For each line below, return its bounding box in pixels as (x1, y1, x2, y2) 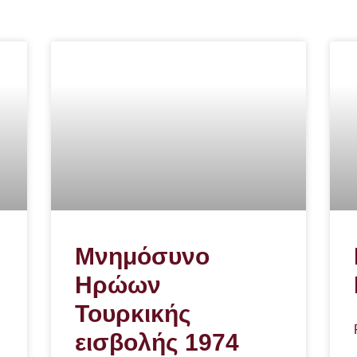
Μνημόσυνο (74, 242, 210, 269)
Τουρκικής (74, 300, 191, 327)
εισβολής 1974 (74, 328, 239, 355)
